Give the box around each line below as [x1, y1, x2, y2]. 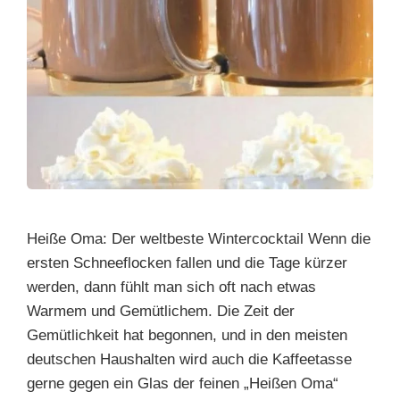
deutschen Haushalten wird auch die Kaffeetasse [27, 351, 352, 368]
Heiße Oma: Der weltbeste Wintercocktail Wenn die [27, 230, 371, 247]
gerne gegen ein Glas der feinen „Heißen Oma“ [27, 375, 338, 392]
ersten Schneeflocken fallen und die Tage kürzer [27, 254, 347, 271]
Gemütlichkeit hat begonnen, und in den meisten [27, 327, 347, 344]
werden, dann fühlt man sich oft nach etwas [27, 279, 316, 296]
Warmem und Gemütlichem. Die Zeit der [27, 303, 295, 320]
